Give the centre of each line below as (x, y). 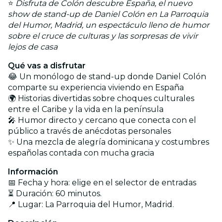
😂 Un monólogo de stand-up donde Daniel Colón (107, 76)
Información (33, 171)
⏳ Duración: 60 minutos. (55, 193)
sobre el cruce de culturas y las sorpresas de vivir (103, 36)
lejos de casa (33, 47)
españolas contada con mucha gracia (81, 153)
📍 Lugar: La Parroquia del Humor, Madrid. (91, 204)
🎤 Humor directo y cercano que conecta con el (102, 120)
